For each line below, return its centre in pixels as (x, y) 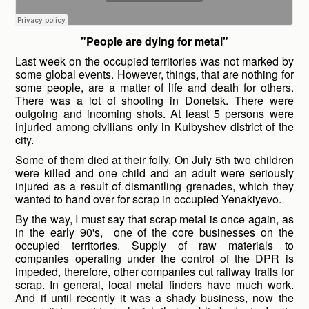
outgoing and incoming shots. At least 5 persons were (154, 113)
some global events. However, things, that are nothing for (154, 74)
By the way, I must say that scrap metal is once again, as (154, 219)
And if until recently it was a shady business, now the (154, 298)
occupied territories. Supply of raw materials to (154, 245)
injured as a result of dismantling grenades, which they (154, 186)
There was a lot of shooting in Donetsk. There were (154, 100)
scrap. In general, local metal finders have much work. (154, 285)
